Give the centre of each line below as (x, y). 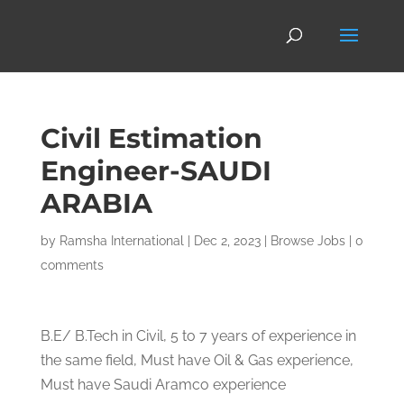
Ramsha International (121, 241)
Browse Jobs (308, 241)
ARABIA (96, 203)
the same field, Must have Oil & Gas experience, (197, 360)
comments (72, 265)
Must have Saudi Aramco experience (163, 385)
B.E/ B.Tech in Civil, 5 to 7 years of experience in (198, 336)
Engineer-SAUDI (156, 171)
